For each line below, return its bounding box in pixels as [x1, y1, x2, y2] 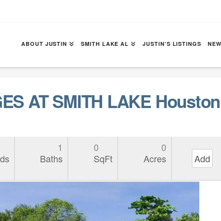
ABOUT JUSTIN [21, 40, 68, 47]
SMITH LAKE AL [81, 40, 129, 47]
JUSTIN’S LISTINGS [143, 40, 201, 47]
